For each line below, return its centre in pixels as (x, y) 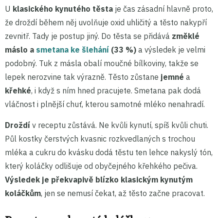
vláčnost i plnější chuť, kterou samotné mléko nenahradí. (105, 104)
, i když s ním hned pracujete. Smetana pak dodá (116, 90)
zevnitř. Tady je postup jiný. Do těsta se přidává (88, 36)
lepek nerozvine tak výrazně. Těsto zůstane (83, 77)
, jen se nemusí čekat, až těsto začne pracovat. (123, 193)
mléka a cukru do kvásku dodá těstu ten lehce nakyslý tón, (109, 152)
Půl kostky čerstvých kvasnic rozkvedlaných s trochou (100, 138)
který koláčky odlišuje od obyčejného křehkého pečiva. (101, 166)
